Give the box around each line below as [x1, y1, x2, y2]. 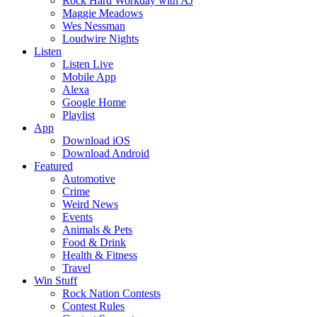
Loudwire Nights [62, 33, 139, 45]
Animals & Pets [62, 224, 132, 236]
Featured [34, 160, 73, 172]
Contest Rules [62, 300, 125, 312]
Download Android [62, 147, 149, 159]
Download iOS [62, 134, 130, 146]
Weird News [62, 198, 118, 210]
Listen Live [62, 58, 113, 70]
